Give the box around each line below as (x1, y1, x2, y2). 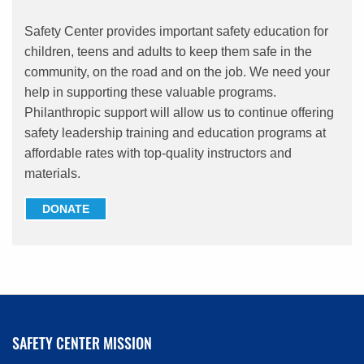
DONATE (42, 201, 89, 215)
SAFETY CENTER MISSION (12, 331, 152, 353)
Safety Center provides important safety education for (24, 24, 328, 38)
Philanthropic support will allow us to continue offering (24, 105, 334, 119)
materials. (24, 166, 80, 180)
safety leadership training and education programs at (24, 125, 326, 140)
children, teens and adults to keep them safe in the (24, 44, 312, 58)
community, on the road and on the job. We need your (24, 64, 330, 79)
